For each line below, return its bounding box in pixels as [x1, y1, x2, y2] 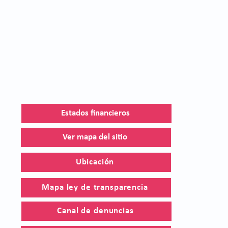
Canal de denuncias [57, 206, 134, 215]
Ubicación [75, 158, 115, 166]
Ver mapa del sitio [63, 133, 127, 141]
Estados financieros [61, 109, 130, 118]
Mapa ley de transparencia [42, 183, 148, 192]
